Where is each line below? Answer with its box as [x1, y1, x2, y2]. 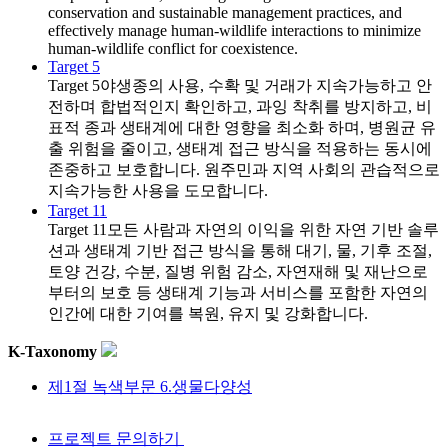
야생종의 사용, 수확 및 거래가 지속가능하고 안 [100, 77, 432, 95]
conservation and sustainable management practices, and [48, 4, 402, 22]
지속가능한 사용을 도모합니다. [48, 182, 268, 200]
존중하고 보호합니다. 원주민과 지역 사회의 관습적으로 [48, 161, 440, 179]
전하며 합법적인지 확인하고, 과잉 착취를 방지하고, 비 [48, 98, 432, 116]
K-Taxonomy [8, 343, 101, 361]
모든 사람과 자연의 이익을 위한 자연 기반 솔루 [107, 221, 439, 239]
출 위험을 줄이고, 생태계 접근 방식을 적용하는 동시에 [48, 140, 432, 158]
